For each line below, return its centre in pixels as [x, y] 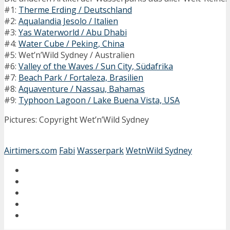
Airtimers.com [31, 150]
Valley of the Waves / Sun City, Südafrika [96, 66]
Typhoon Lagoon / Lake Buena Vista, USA [99, 100]
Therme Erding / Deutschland [75, 9]
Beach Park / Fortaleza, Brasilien [81, 77]
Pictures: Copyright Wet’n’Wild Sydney [76, 119]
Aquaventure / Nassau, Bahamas [82, 89]
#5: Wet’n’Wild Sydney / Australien [69, 55]
